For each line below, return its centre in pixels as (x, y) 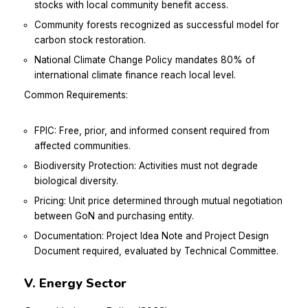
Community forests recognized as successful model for (157, 24)
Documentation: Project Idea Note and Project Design (152, 235)
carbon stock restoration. (90, 40)
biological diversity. (76, 180)
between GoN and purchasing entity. (114, 216)
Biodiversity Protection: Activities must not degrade (146, 165)
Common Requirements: (76, 95)
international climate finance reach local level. (135, 75)
